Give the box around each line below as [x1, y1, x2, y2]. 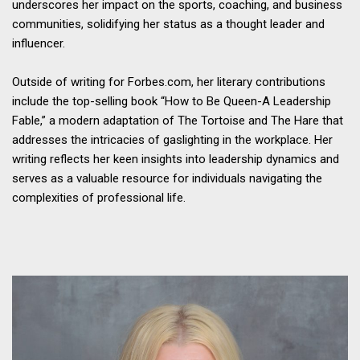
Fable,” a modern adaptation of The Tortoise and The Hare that [12, 112, 343, 128]
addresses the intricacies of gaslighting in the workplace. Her [12, 132, 333, 147]
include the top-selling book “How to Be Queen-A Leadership [12, 93, 331, 108]
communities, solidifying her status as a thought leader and [12, 16, 325, 31]
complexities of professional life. [12, 190, 186, 205]
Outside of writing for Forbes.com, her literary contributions [12, 74, 325, 89]
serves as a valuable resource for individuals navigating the [12, 170, 322, 186]
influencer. [12, 35, 65, 51]
